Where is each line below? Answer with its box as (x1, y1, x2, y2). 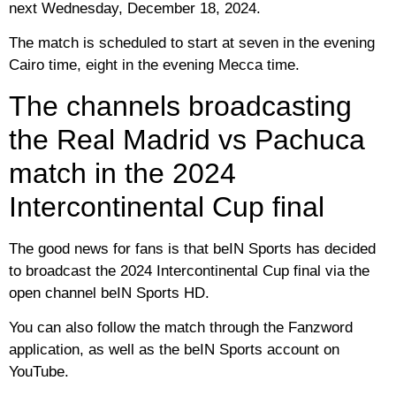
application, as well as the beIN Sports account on (9, 340, 339, 358)
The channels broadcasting (9, 89, 352, 122)
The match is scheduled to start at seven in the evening (9, 34, 375, 52)
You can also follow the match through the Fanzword (9, 318, 353, 336)
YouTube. (9, 362, 69, 380)
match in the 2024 (9, 156, 236, 189)
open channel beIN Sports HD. (9, 284, 209, 301)
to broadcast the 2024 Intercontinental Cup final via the (9, 262, 369, 279)
